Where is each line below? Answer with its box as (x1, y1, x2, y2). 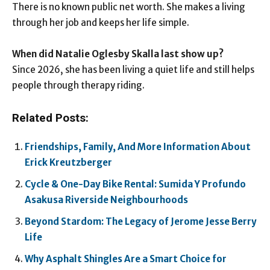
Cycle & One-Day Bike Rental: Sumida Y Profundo (25, 178, 246, 190)
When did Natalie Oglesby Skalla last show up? (12, 48, 224, 60)
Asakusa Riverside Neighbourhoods (25, 194, 188, 206)
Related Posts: (12, 111, 89, 125)
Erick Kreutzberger (25, 157, 112, 169)
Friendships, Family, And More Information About (25, 141, 251, 153)
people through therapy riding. (12, 80, 145, 92)
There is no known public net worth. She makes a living (12, 1, 245, 13)
